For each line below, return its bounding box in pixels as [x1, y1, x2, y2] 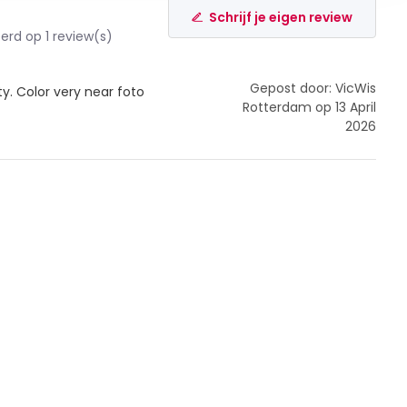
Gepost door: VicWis [250, 79, 377, 97]
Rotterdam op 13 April [243, 98, 377, 116]
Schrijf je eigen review [209, 7, 353, 26]
